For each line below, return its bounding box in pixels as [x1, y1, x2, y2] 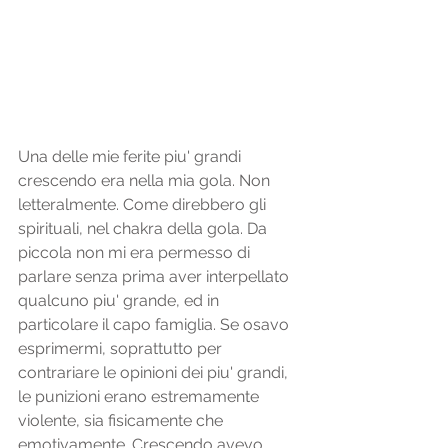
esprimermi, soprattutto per [18, 339, 226, 358]
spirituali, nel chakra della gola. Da [18, 219, 271, 238]
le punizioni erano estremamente [18, 387, 263, 406]
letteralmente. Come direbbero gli [18, 195, 270, 214]
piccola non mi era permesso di [18, 243, 254, 262]
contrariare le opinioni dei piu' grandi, [18, 363, 292, 382]
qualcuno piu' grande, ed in [18, 291, 223, 310]
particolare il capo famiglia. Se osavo [18, 315, 293, 334]
